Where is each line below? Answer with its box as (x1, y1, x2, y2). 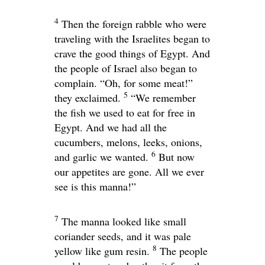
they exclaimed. (54, 90, 121, 105)
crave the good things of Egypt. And (54, 46, 210, 60)
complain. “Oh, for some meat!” (54, 75, 193, 90)
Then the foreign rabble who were (62, 16, 206, 31)
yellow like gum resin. (54, 243, 150, 258)
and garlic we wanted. (54, 149, 148, 164)
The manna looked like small (62, 214, 186, 228)
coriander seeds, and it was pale (54, 228, 191, 243)
